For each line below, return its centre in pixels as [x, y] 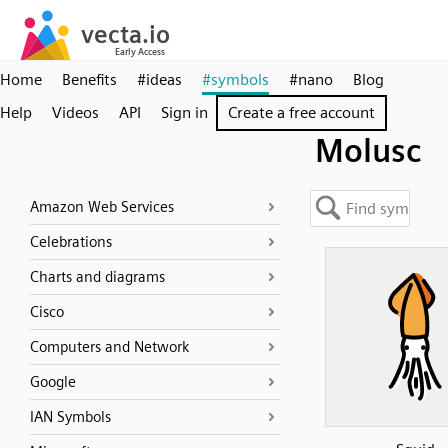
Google [53, 382]
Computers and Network [109, 347]
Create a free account [301, 112]
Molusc [368, 150]
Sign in [184, 112]
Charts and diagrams [97, 277]
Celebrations [71, 242]
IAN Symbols [70, 417]
